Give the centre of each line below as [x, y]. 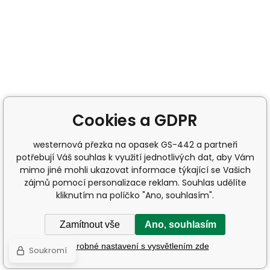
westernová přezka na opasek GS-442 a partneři [135, 145]
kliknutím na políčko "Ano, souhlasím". [135, 195]
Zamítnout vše [90, 224]
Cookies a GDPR [135, 121]
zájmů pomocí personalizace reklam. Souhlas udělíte [135, 183]
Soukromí [48, 250]
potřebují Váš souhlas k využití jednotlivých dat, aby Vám [135, 157]
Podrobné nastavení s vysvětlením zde [135, 246]
